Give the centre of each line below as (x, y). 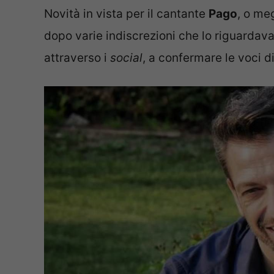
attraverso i (77, 57)
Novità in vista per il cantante (126, 13)
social (126, 57)
